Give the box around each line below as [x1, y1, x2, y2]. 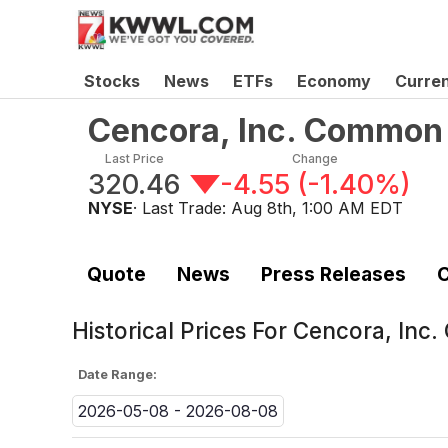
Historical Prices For [72, 317, 293, 345]
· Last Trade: [133, 198, 231, 218]
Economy [297, 71, 371, 91]
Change [292, 151, 339, 166]
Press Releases [260, 261, 406, 286]
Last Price [104, 151, 164, 166]
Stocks [84, 71, 140, 91]
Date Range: [78, 366, 158, 382]
